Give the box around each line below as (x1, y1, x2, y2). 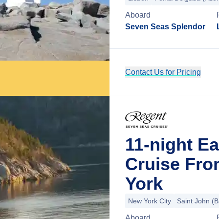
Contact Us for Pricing (125, 68, 201, 76)
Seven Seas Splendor (125, 22, 205, 31)
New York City (128, 197, 171, 205)
